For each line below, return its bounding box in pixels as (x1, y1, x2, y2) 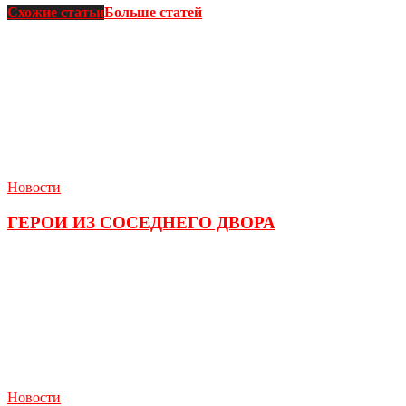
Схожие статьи (7, 5, 104, 21)
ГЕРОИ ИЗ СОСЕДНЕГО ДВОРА (7, 213, 275, 233)
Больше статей (104, 5, 202, 21)
